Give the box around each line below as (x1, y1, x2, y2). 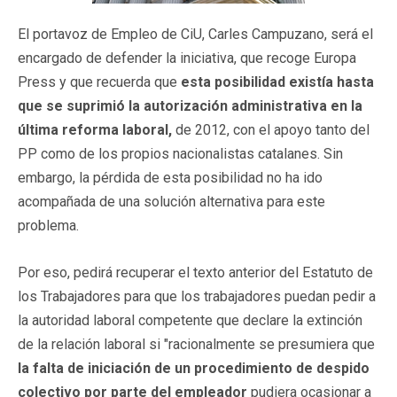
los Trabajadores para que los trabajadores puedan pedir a (18, 287, 376, 305)
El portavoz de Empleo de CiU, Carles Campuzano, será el (18, 25, 373, 43)
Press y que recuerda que (18, 73, 181, 90)
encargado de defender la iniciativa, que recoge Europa (18, 49, 356, 66)
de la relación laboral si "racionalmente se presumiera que (18, 335, 375, 353)
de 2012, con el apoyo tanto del (175, 121, 370, 138)
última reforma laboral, (18, 121, 175, 138)
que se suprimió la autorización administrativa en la (18, 97, 362, 114)
